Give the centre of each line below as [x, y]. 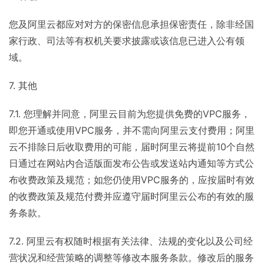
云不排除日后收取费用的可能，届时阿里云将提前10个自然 [132, 147]
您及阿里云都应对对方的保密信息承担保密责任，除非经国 [131, 24]
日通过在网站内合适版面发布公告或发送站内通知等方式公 [131, 163]
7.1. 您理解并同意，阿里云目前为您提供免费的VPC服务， [130, 114]
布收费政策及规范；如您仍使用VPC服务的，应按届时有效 [132, 180]
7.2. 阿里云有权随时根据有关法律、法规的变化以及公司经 [131, 241]
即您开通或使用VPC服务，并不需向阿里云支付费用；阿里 [132, 130]
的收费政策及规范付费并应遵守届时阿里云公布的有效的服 [131, 196]
